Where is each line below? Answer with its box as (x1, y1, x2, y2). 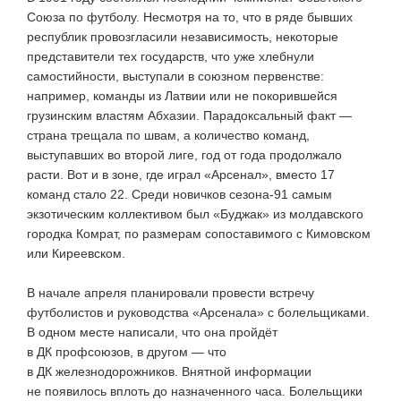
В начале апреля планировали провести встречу (27, 285, 314, 300)
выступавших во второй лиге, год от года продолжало (27, 147, 342, 162)
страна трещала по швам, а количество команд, (27, 127, 310, 142)
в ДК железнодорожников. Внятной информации (27, 363, 311, 379)
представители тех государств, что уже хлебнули (27, 48, 314, 64)
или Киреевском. (27, 245, 125, 260)
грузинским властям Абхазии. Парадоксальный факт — (27, 107, 352, 123)
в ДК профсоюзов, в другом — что (27, 344, 226, 359)
